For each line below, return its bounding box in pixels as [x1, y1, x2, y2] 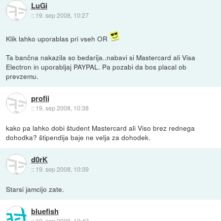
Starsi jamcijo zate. [6, 184, 65, 194]
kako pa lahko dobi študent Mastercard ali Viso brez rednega [6, 122, 195, 133]
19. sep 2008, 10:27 [35, 11, 89, 20]
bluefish [31, 206, 59, 217]
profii [31, 93, 49, 104]
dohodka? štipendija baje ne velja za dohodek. [6, 132, 151, 142]
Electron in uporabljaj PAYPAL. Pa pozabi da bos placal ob [6, 61, 187, 72]
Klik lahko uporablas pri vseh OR [6, 33, 110, 43]
